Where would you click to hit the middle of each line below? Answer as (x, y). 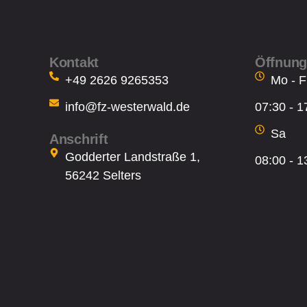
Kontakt (74, 63)
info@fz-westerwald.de (127, 107)
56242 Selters (103, 176)
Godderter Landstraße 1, (132, 157)
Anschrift (79, 139)
